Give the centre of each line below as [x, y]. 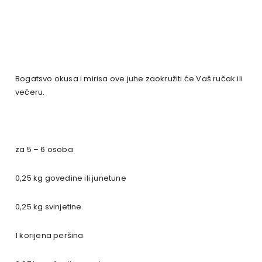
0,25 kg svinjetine [49, 206]
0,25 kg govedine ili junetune [71, 178]
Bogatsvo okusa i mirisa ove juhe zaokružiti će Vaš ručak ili [129, 78]
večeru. [30, 92]
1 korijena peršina [49, 235]
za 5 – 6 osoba [44, 149]
